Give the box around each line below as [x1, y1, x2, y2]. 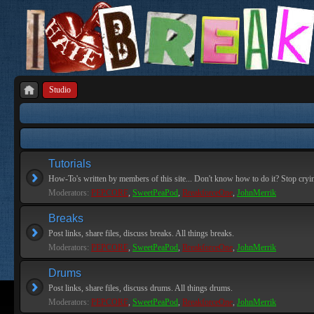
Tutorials [48, 158, 91, 170]
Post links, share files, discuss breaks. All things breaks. [48, 228, 234, 238]
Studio [49, 85, 71, 95]
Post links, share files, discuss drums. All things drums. [48, 283, 233, 293]
